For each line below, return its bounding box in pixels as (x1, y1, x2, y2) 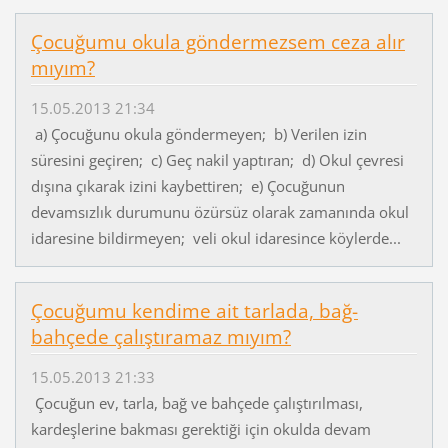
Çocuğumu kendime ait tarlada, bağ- (30, 298, 358, 325)
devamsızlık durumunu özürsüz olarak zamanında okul (30, 202, 409, 223)
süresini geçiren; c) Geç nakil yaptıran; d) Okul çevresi (30, 150, 404, 171)
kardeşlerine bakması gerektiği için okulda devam (30, 419, 371, 440)
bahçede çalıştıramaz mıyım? (30, 324, 291, 351)
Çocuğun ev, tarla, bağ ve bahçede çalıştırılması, (30, 393, 363, 414)
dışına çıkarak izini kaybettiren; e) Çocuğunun (30, 176, 345, 197)
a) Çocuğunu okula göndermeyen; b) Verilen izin (30, 124, 367, 145)
